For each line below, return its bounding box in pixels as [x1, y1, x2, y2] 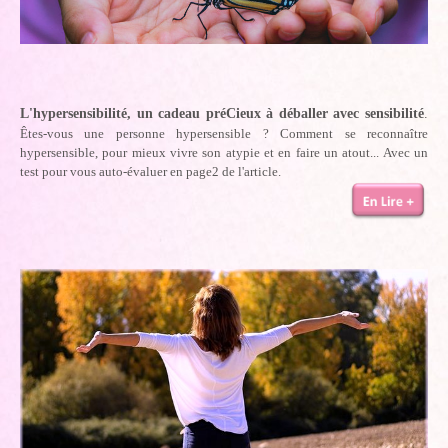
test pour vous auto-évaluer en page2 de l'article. [20, 164, 281, 180]
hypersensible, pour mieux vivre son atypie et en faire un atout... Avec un [20, 145, 428, 161]
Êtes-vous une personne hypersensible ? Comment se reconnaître [20, 126, 428, 142]
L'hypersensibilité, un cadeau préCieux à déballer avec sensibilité [20, 106, 424, 122]
